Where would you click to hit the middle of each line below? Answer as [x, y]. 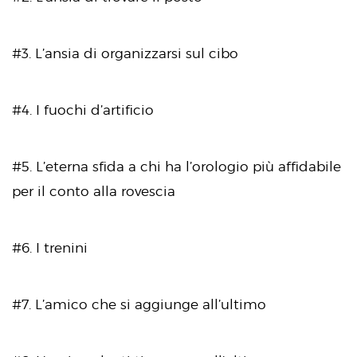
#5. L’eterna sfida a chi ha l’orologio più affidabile [177, 166]
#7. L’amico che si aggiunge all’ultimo [139, 304]
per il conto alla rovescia [94, 191]
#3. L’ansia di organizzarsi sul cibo [125, 53]
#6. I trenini [50, 247]
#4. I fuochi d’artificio [83, 110]
